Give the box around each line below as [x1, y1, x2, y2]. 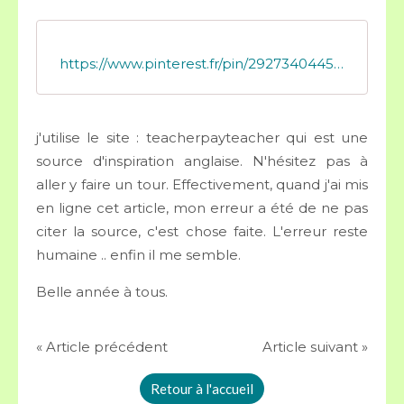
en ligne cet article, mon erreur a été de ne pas [36, 199, 368, 216]
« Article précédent [36, 338, 168, 355]
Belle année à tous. [36, 283, 171, 300]
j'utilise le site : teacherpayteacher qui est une [36, 129, 368, 146]
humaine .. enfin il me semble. [36, 246, 244, 263]
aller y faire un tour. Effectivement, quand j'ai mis [36, 176, 368, 193]
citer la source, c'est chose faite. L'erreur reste [36, 223, 368, 240]
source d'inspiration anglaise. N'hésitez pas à [36, 152, 368, 170]
